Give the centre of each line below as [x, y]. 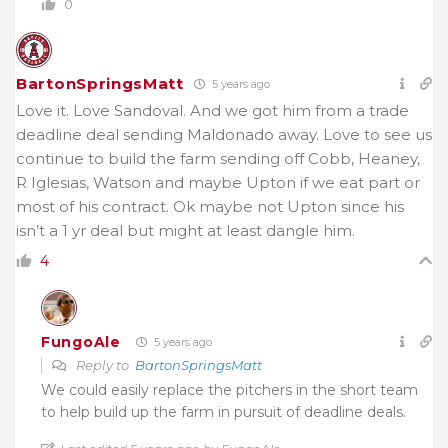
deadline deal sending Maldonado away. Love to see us [224, 135]
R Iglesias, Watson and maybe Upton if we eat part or [218, 183]
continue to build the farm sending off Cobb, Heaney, [218, 159]
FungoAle [81, 341]
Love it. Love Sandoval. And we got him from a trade [212, 111]
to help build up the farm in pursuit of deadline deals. [223, 412]
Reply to [104, 365]
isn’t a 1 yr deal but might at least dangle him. [185, 231]
